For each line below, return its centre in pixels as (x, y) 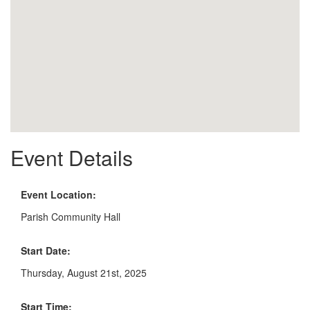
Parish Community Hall (71, 217)
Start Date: (46, 250)
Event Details (72, 157)
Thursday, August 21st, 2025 (84, 273)
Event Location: (58, 194)
